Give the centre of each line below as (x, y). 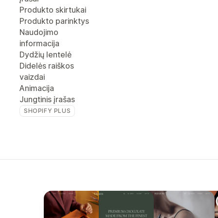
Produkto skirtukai (53, 10)
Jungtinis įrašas (47, 99)
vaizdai (32, 77)
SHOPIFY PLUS (47, 111)
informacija (39, 43)
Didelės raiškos (47, 66)
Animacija (37, 88)
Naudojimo (39, 32)
